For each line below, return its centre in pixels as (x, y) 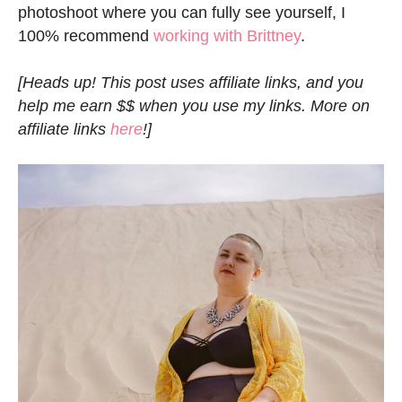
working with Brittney (227, 36)
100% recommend (86, 36)
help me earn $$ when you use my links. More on (194, 106)
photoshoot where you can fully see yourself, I (182, 13)
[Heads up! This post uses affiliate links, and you (191, 83)
